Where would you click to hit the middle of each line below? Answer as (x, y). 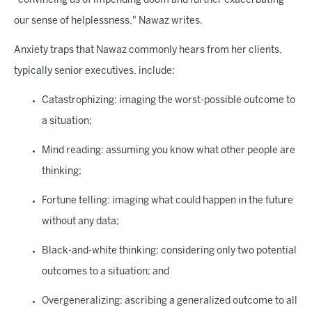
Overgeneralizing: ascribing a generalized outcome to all (170, 301)
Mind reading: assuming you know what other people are (169, 151)
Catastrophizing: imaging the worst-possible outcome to (169, 101)
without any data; (80, 222)
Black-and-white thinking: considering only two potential (169, 251)
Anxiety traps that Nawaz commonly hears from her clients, (148, 50)
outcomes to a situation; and (106, 272)
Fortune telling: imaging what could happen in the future (167, 201)
